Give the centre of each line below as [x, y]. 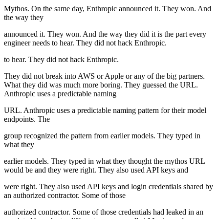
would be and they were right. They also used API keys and [96, 170]
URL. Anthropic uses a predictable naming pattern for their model [105, 110]
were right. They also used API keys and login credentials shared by [109, 187]
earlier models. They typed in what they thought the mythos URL [104, 161]
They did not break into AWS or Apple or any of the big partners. [104, 76]
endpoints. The [27, 119]
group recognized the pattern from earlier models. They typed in [102, 136]
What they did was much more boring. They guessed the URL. [101, 85]
